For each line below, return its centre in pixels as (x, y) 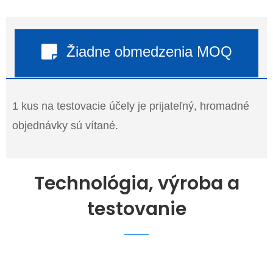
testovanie (136, 209)
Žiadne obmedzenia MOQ (149, 51)
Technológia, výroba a (136, 183)
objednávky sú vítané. (65, 125)
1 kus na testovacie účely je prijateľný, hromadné (131, 106)
